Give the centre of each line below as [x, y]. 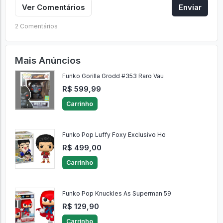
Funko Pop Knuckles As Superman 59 [116, 194]
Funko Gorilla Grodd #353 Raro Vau [113, 76]
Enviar [190, 7]
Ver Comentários [53, 7]
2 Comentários [36, 26]
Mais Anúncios [48, 60]
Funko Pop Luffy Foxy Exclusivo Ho [114, 135]
